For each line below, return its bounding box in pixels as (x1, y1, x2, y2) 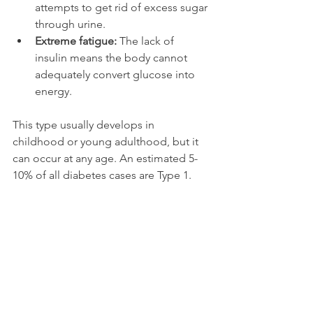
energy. (35, 84, 72, 98)
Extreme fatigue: (35, 34, 117, 48)
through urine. (35, 17, 105, 31)
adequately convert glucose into (35, 67, 198, 81)
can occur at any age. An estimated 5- (13, 151, 198, 165)
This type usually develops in (13, 117, 157, 131)
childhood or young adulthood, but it (13, 134, 201, 148)
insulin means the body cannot (35, 50, 190, 64)
